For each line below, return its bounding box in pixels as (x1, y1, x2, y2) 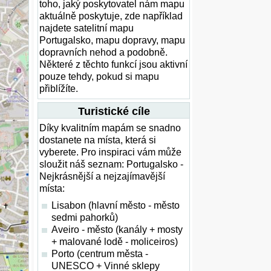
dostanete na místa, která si (39, 135, 156, 145)
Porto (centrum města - (51, 249, 148, 259)
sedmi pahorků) (51, 212, 118, 223)
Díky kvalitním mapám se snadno (39, 123, 181, 133)
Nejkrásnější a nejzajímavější (39, 171, 165, 181)
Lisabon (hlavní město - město (51, 200, 180, 211)
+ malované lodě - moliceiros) (51, 237, 178, 247)
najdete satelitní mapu (39, 23, 134, 33)
